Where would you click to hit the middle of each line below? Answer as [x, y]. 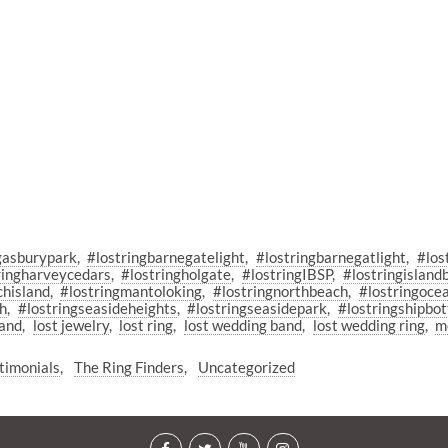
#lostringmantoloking [131, 291]
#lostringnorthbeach [280, 291]
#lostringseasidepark [257, 308]
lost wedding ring [368, 325]
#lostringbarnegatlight [330, 257]
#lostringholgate [176, 274]
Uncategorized [246, 366]
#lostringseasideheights [97, 308]
